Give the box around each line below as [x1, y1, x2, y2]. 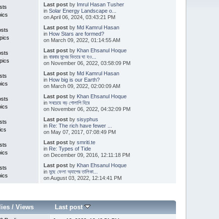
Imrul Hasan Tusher [76, 1, 124, 7]
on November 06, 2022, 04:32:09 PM [43, 106, 131, 112]
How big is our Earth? [48, 76, 100, 83]
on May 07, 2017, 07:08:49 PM [43, 129, 116, 135]
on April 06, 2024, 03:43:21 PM [43, 14, 115, 20]
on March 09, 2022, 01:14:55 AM [43, 37, 120, 43]
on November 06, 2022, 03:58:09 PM [43, 60, 131, 66]
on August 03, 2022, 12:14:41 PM [43, 175, 122, 181]
